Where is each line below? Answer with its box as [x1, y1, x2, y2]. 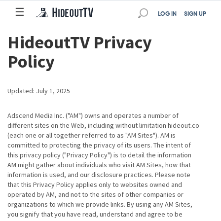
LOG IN [158, 11, 177, 17]
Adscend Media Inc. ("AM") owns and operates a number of [7, 111, 179, 120]
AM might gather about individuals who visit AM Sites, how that [7, 160, 191, 169]
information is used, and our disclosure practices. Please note [7, 170, 190, 179]
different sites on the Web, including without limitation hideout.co [7, 121, 199, 130]
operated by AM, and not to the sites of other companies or [7, 190, 184, 199]
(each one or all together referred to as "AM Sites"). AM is [7, 131, 176, 140]
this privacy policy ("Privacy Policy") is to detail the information [7, 150, 191, 159]
